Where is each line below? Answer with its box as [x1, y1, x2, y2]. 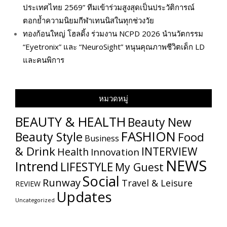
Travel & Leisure [122, 176, 193, 189]
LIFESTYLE [60, 159, 113, 175]
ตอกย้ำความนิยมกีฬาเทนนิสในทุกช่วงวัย [23, 15, 154, 25]
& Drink [15, 143, 55, 159]
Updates [57, 187, 112, 206]
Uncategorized [15, 196, 55, 204]
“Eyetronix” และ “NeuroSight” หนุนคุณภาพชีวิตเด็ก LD [23, 41, 205, 52]
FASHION [121, 127, 176, 145]
